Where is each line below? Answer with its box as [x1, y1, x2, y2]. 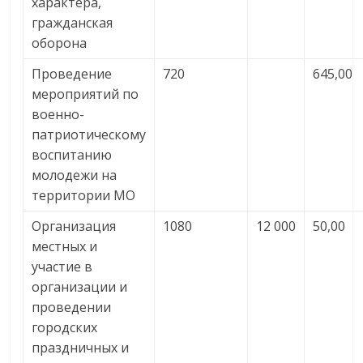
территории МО [32, 186, 136, 204]
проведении [32, 298, 112, 316]
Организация [32, 217, 117, 235]
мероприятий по [32, 85, 139, 103]
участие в [32, 258, 93, 275]
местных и [32, 237, 98, 255]
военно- [32, 105, 85, 123]
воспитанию [32, 146, 113, 164]
